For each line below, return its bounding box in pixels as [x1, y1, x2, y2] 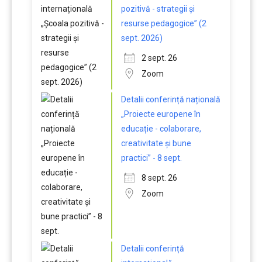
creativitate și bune [121, 139, 191, 148]
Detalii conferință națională [121, 95, 220, 104]
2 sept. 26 [142, 53, 177, 63]
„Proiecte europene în [121, 109, 201, 119]
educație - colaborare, [121, 124, 201, 133]
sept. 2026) [121, 33, 163, 43]
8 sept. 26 [142, 173, 177, 182]
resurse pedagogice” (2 [121, 19, 206, 28]
